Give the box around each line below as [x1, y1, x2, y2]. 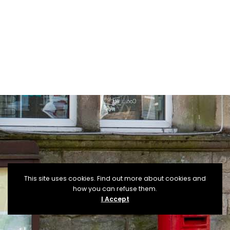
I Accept [101, 195, 129, 203]
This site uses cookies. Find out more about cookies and [24, 174, 206, 183]
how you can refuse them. [73, 184, 157, 193]
